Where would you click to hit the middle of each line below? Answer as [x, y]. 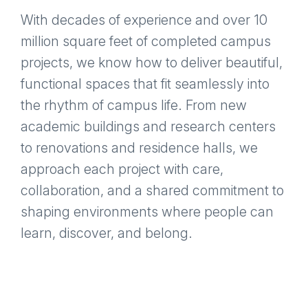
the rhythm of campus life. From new [134, 106]
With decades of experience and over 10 [144, 20]
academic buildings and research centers [148, 127]
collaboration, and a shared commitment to [152, 191]
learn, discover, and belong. [107, 233]
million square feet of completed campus [146, 42]
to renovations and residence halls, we [139, 148]
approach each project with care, [122, 169]
